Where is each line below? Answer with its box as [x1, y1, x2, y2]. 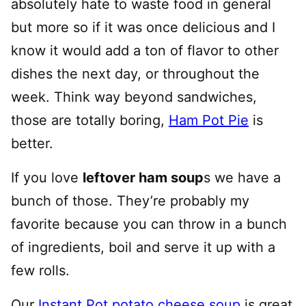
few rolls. [11, 262, 70, 279]
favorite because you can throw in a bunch [11, 216, 287, 233]
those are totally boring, [11, 112, 169, 129]
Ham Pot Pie [169, 112, 249, 129]
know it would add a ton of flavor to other [11, 42, 279, 59]
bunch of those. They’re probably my [11, 193, 249, 210]
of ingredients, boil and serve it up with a [11, 239, 275, 256]
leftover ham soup [83, 169, 204, 186]
